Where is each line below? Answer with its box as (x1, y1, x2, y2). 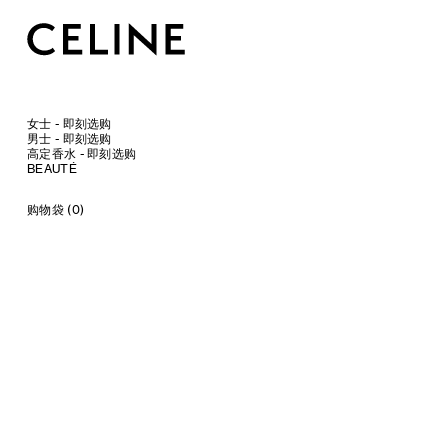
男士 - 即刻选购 (27, 131, 112, 146)
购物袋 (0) (27, 202, 85, 217)
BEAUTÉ (27, 161, 77, 176)
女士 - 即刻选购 (27, 116, 112, 131)
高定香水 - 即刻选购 (27, 146, 137, 161)
